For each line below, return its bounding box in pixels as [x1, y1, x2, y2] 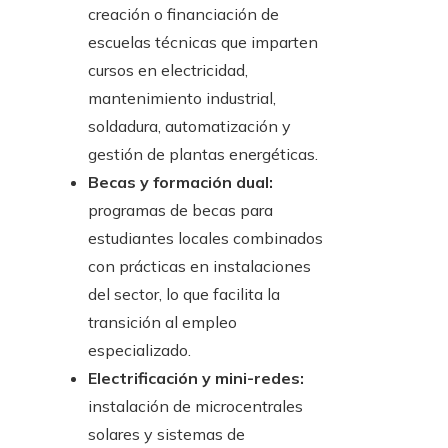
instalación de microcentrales [88, 396, 303, 417]
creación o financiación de [88, 4, 279, 25]
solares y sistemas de [88, 424, 245, 445]
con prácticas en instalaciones [88, 256, 311, 277]
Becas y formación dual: [88, 172, 273, 193]
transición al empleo [88, 312, 237, 333]
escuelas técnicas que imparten [88, 32, 318, 53]
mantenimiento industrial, [88, 88, 276, 109]
